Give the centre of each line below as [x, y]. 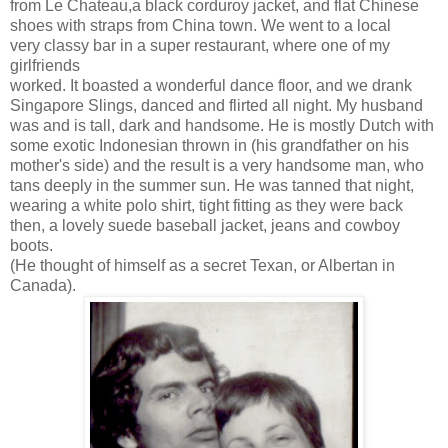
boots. [31, 246]
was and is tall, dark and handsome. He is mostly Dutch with [222, 126]
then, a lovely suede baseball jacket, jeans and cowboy [205, 226]
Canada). [43, 286]
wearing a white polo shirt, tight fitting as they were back [206, 206]
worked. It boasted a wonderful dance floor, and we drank [211, 86]
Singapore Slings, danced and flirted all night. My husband [216, 106]
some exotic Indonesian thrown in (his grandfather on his [209, 146]
